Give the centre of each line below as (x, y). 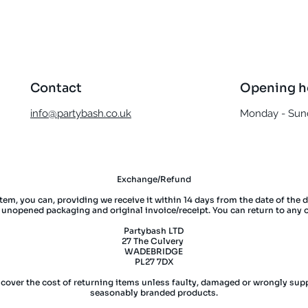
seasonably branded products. (154, 293)
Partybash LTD (154, 231)
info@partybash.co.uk (81, 114)
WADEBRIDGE (154, 252)
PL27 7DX (154, 262)
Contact (56, 88)
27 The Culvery (154, 241)
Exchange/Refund (154, 179)
